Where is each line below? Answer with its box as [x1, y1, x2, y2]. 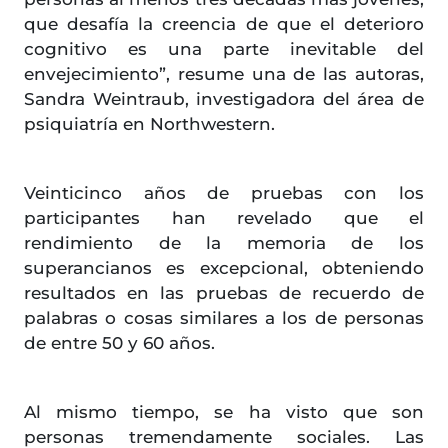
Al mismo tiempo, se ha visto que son [24, 402, 424, 423]
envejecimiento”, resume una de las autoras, [24, 64, 424, 85]
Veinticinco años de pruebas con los [24, 183, 424, 204]
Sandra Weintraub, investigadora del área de [24, 89, 424, 110]
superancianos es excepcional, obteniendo [24, 258, 424, 279]
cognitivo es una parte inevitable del [24, 39, 424, 60]
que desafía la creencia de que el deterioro [24, 14, 424, 35]
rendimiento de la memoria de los [24, 233, 424, 254]
